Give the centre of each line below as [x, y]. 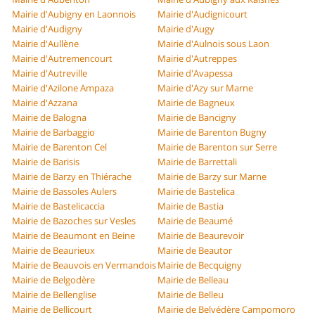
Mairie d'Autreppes [197, 59]
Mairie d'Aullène [46, 44]
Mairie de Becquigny [200, 265]
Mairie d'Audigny [47, 29]
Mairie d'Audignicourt [202, 14]
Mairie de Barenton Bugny [212, 133]
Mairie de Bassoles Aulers [65, 192]
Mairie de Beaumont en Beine [74, 236]
